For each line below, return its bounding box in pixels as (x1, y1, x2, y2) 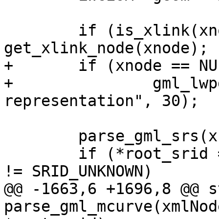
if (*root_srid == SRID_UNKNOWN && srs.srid (4, 145, 13, 163)
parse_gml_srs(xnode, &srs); (4, 127, 13, 145)
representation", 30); (4, 92, 199, 110)
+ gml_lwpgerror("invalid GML (4, 74, 13, 92)
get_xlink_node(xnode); (4, 39, 208, 57)
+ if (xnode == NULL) (4, 57, 13, 75)
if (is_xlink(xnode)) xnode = (4, 22, 13, 40)
